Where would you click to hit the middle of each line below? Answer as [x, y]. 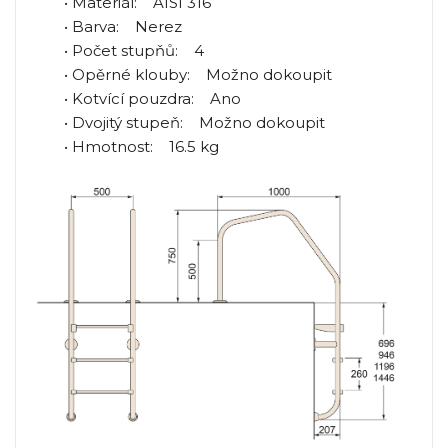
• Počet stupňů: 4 [120, 51]
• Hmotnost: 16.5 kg [127, 147]
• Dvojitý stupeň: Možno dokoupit [180, 123]
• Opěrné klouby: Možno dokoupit [184, 75]
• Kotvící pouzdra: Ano [138, 99]
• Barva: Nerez [109, 27]
